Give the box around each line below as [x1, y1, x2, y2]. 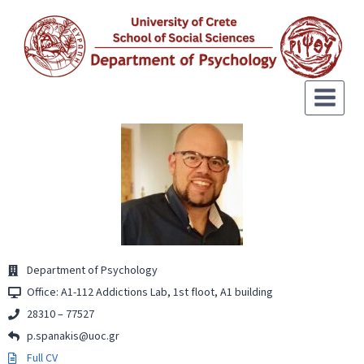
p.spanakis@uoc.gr [26, 328, 119, 345]
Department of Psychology [26, 262, 158, 279]
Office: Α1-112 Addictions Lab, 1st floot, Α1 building [26, 284, 273, 301]
